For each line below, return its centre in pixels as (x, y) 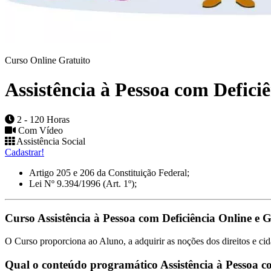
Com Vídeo (39, 130)
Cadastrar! (24, 152)
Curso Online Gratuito (47, 60)
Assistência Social (50, 141)
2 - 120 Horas (42, 119)
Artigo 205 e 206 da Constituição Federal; (109, 172)
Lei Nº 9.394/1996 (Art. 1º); (83, 183)
